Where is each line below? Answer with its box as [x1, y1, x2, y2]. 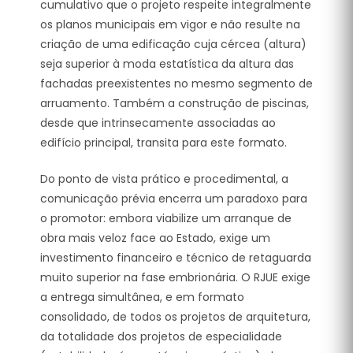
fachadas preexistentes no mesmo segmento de [40, 75, 313, 91]
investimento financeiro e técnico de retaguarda [40, 249, 311, 266]
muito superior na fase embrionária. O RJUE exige [40, 269, 310, 285]
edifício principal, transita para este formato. [40, 134, 287, 150]
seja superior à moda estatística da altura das [40, 55, 294, 72]
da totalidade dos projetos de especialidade [40, 328, 282, 344]
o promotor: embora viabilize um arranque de [40, 210, 292, 226]
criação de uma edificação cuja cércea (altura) [40, 35, 307, 52]
